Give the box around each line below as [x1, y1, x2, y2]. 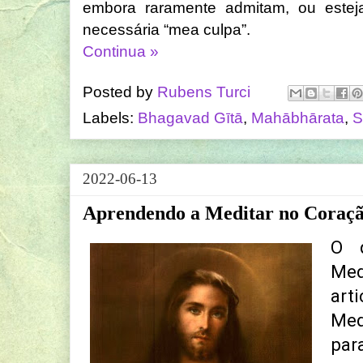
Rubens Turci [157, 83, 250, 100]
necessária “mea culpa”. [83, 21, 250, 39]
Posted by [83, 83, 157, 100]
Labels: [83, 109, 138, 127]
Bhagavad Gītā [138, 109, 243, 127]
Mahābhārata [251, 109, 344, 127]
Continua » [83, 43, 159, 61]
